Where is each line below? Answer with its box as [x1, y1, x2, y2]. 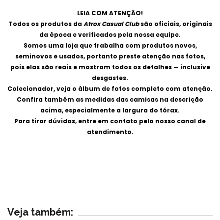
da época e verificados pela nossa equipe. [39, 30, 181, 39]
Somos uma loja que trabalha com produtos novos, [23, 41, 197, 50]
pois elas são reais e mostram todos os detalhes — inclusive [10, 62, 210, 71]
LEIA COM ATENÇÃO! [77, 8, 143, 17]
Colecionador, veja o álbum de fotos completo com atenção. [7, 84, 213, 93]
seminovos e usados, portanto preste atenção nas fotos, [15, 52, 205, 60]
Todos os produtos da [8, 19, 83, 28]
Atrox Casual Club [83, 19, 140, 28]
